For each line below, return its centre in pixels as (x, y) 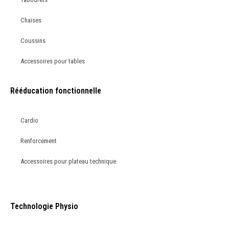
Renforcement (39, 141)
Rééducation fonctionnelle (56, 90)
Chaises (31, 20)
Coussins (33, 40)
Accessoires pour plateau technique (68, 161)
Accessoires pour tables (53, 61)
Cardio (29, 120)
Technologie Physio (44, 206)
